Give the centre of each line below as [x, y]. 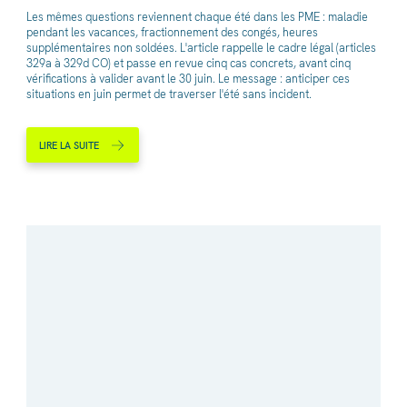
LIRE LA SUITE [69, 145]
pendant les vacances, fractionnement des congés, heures [172, 32]
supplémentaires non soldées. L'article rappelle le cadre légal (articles [201, 47]
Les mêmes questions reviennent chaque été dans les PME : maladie [197, 16]
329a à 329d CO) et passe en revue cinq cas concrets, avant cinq [188, 63]
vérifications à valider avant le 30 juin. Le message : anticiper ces [188, 78]
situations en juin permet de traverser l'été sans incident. [169, 94]
